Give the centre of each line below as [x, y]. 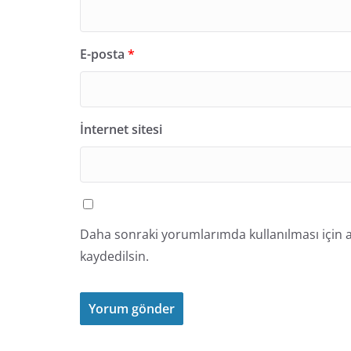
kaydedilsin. [114, 256]
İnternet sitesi [121, 129]
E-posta [104, 54]
